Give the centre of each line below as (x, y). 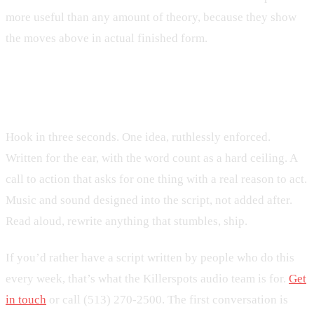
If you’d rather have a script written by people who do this (150, 257)
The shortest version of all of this (139, 94)
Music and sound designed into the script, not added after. (149, 200)
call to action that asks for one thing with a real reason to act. (156, 179)
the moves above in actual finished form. (107, 38)
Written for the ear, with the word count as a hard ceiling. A (151, 158)
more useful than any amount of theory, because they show (151, 17)
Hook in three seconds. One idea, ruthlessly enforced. (138, 137)
